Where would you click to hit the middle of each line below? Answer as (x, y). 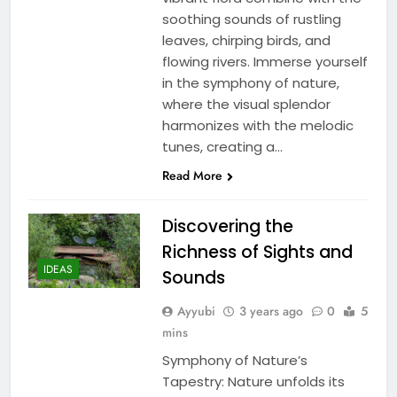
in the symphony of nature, (250, 82)
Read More (192, 175)
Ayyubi (196, 311)
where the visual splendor (246, 104)
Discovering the (227, 226)
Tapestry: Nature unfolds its (253, 381)
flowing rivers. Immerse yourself (265, 61)
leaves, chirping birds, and (246, 40)
